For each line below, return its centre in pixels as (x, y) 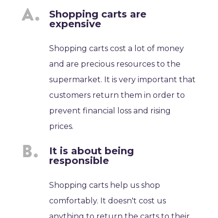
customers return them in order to (117, 95)
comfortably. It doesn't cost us (108, 201)
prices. (62, 127)
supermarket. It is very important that (123, 80)
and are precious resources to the (115, 64)
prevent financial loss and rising (110, 111)
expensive (75, 24)
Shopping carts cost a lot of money (117, 49)
